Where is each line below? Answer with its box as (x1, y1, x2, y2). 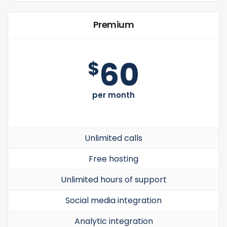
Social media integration (65, 195, 162, 206)
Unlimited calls (85, 132, 142, 144)
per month (92, 90, 135, 100)
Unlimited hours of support (60, 174, 167, 185)
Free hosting (89, 153, 138, 165)
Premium (93, 18, 134, 31)
